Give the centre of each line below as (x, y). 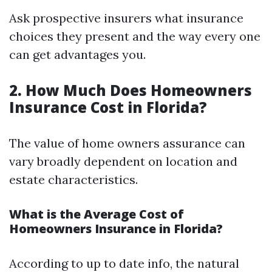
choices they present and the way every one (135, 36)
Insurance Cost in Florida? (108, 107)
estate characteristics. (73, 179)
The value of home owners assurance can (127, 143)
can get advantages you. (77, 54)
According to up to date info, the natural (124, 263)
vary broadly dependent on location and (123, 161)
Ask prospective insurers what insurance (126, 18)
